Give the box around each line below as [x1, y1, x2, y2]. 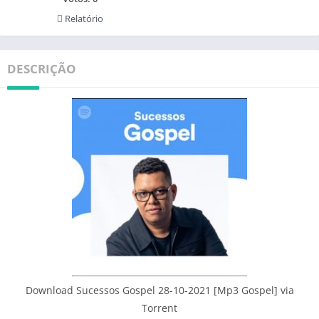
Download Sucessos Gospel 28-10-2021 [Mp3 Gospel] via [25, 283, 294, 297]
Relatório [62, 11, 103, 25]
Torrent [142, 300, 177, 315]
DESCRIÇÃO [7, 60, 76, 77]
